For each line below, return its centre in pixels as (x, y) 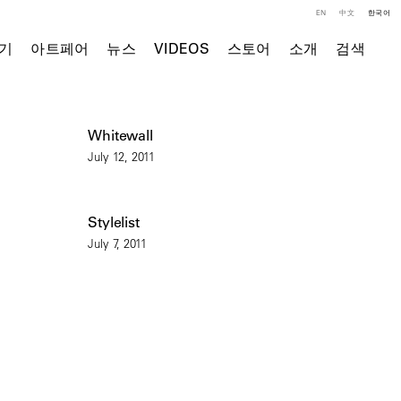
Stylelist (114, 222)
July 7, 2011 (118, 243)
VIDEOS (182, 48)
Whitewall (120, 135)
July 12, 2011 (122, 156)
